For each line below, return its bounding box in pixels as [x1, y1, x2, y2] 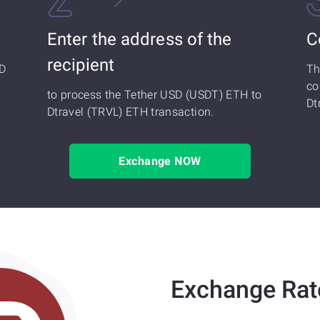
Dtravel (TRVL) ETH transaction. [47, 105, 214, 119]
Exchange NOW [119, 154, 201, 168]
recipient [47, 55, 114, 75]
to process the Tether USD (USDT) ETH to [47, 88, 262, 101]
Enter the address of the [47, 29, 232, 49]
